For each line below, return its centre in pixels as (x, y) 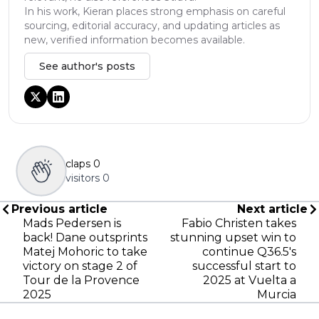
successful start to (244, 266)
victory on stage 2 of (80, 266)
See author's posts (87, 66)
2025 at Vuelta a (250, 280)
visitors (83, 178)
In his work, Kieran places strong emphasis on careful (155, 11)
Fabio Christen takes (239, 223)
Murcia (277, 294)
